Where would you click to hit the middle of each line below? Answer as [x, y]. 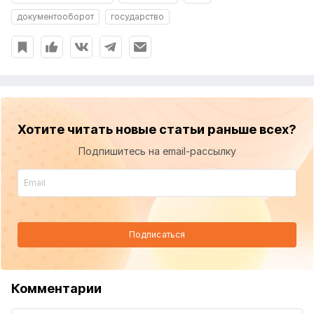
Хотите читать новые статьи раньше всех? [157, 130]
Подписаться [157, 235]
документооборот [55, 17]
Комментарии [56, 289]
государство [137, 17]
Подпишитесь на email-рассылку [157, 151]
